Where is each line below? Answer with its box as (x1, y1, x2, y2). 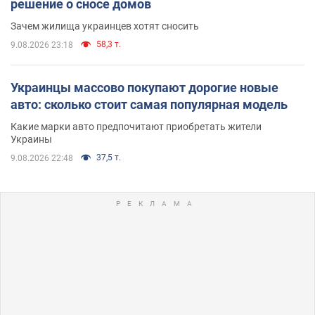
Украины (11, 133, 52, 145)
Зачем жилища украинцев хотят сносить (11, 20, 199, 32)
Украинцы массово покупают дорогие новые (11, 79, 278, 95)
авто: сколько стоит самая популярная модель (11, 96, 288, 112)
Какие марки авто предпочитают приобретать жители (11, 120, 262, 132)
